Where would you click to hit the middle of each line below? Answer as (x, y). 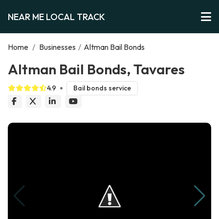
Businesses (57, 47)
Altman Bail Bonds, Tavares (96, 69)
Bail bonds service (102, 88)
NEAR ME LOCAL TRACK (56, 17)
